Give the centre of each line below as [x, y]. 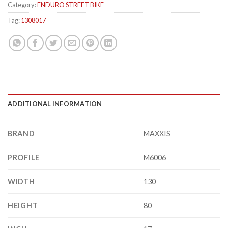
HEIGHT [23, 205]
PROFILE [24, 158]
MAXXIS [157, 134]
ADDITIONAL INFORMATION [55, 104]
